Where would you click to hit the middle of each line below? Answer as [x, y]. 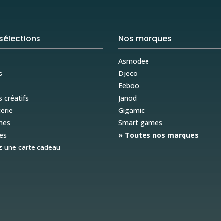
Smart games [141, 123]
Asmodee [134, 61]
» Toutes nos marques [159, 135]
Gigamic [132, 110]
